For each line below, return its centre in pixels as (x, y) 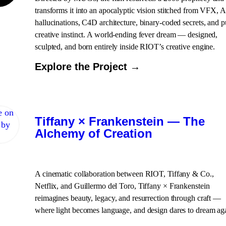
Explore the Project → (88, 67)
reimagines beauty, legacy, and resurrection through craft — (128, 198)
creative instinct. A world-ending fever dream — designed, (126, 35)
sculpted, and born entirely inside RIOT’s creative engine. (125, 47)
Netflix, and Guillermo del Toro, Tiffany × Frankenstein (122, 186)
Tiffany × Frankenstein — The (120, 121)
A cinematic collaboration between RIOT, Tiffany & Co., (124, 174)
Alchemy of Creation (94, 133)
